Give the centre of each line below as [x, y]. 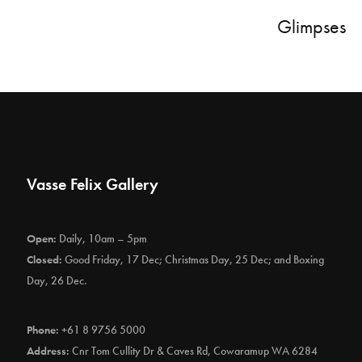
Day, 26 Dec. [57, 280]
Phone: [43, 330]
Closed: [45, 259]
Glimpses [311, 26]
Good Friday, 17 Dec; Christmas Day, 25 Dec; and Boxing [194, 259]
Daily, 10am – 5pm [102, 238]
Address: [48, 351]
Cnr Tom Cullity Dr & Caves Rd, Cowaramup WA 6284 [195, 351]
